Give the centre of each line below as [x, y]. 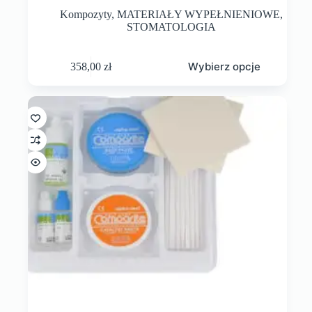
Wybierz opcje [224, 67]
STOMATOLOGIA [172, 27]
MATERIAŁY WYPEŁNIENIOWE [199, 15]
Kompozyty [86, 15]
